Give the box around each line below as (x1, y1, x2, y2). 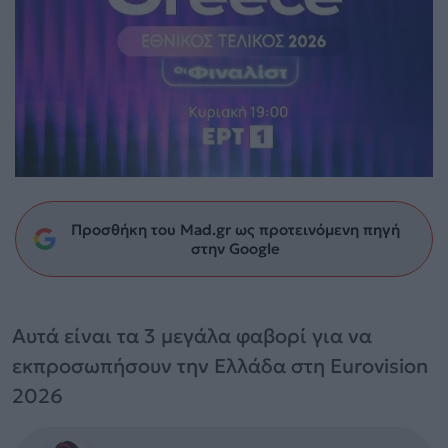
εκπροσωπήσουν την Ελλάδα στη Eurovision (12, 352, 428, 379)
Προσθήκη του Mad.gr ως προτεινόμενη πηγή (70, 219, 400, 239)
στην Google (190, 238, 280, 258)
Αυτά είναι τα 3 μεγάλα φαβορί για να (12, 322, 372, 349)
